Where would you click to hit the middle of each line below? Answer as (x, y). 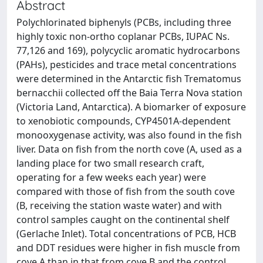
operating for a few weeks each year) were (111, 177)
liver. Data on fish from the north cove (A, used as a (129, 149)
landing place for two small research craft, (110, 163)
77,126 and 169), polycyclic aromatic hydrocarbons (128, 50)
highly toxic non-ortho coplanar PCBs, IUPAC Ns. (123, 36)
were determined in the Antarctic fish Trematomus (129, 79)
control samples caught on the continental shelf (123, 220)
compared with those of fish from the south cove (126, 191)
